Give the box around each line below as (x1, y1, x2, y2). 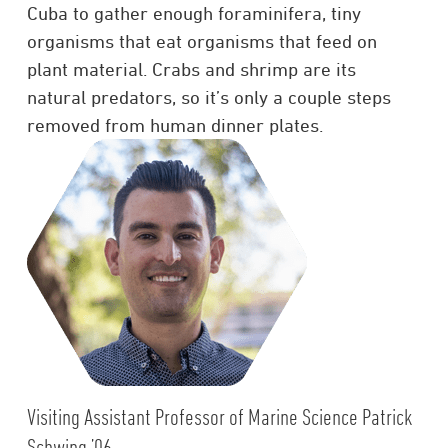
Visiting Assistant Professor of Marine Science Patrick (26, 402, 412, 430)
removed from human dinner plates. (26, 113, 323, 136)
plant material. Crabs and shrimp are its (26, 57, 356, 80)
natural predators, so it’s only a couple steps (26, 85, 391, 108)
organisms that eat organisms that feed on (26, 29, 377, 52)
